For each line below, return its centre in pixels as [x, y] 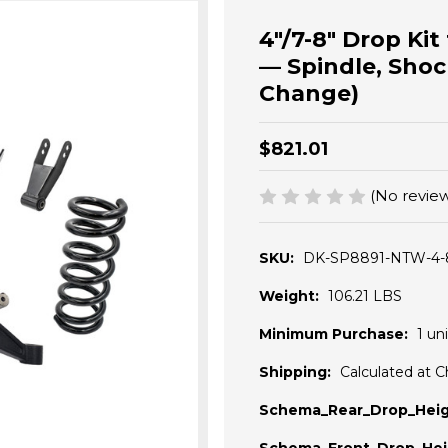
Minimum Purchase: [333, 334]
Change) [309, 93]
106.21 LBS [365, 296]
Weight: [289, 296]
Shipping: [295, 372]
